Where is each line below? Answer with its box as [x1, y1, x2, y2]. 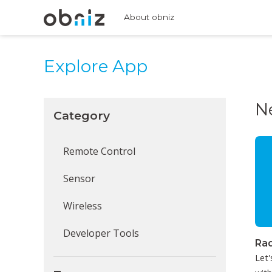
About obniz [124, 12, 174, 22]
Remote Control [63, 144, 135, 158]
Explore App [44, 56, 148, 76]
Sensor [63, 172, 95, 185]
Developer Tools [63, 226, 139, 240]
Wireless [63, 199, 102, 212]
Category [53, 108, 110, 123]
